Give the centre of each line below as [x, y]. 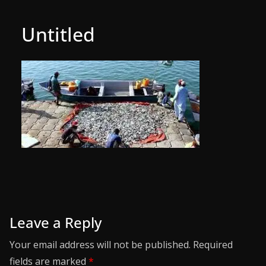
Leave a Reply [56, 222]
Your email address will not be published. [100, 245]
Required [213, 245]
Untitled [58, 34]
